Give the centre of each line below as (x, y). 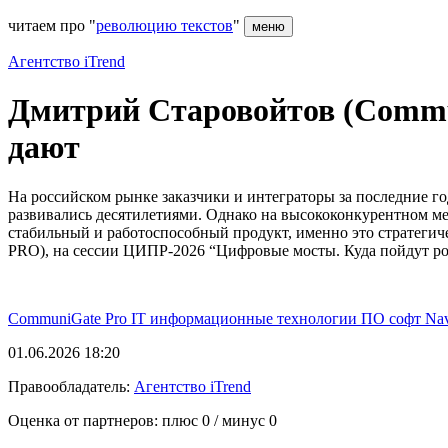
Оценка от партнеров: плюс (105, 420)
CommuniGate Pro (69, 318)
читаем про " (52, 25)
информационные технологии (255, 318)
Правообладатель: (71, 386)
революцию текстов (164, 25)
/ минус (239, 420)
